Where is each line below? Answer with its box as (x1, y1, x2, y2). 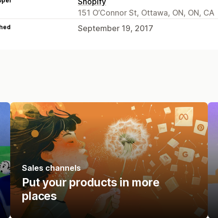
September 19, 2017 (78, 23, 153, 33)
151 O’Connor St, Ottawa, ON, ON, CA (78, 7, 215, 18)
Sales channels (22, 163, 81, 173)
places (22, 189, 57, 203)
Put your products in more (22, 175, 160, 189)
